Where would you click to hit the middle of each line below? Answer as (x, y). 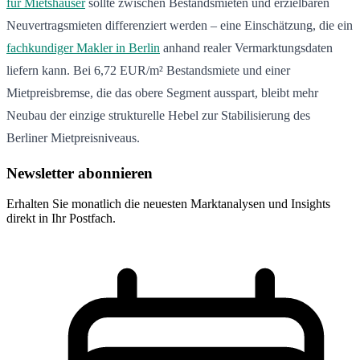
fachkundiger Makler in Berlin (83, 47)
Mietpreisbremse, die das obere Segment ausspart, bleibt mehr (162, 92)
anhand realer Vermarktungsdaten (246, 47)
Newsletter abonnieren (80, 173)
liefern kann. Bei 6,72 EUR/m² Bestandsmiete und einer (148, 70)
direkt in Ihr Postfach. (61, 219)
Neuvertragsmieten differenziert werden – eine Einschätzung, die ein (180, 25)
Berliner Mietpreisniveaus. (73, 137)
